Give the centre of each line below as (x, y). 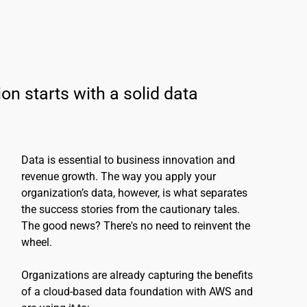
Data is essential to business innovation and (128, 160)
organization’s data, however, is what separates (135, 193)
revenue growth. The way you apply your (119, 176)
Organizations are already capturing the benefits (137, 275)
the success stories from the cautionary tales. (131, 209)
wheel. (37, 242)
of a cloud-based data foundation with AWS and (137, 292)
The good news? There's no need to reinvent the (136, 226)
